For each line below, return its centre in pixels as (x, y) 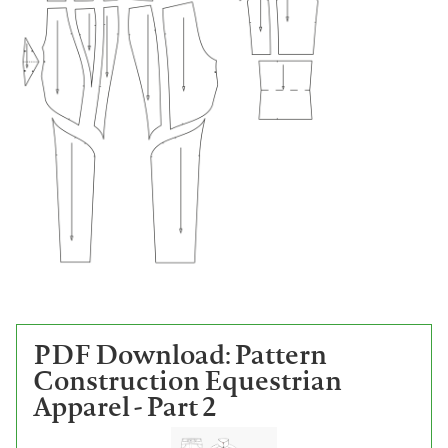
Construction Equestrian (187, 379)
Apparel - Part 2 (125, 405)
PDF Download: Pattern (180, 353)
